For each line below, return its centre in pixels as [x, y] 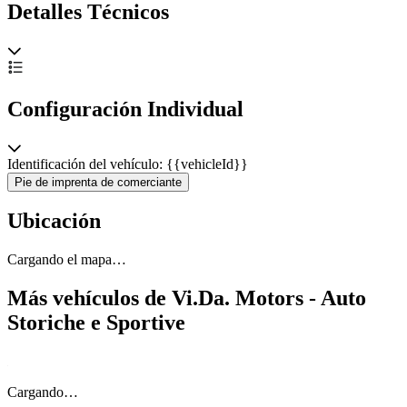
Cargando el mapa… [67, 260]
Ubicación [54, 221]
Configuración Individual [125, 109]
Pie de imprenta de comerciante [98, 182]
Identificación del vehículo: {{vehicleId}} [128, 164]
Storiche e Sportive [96, 323]
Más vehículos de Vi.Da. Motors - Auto [187, 298]
